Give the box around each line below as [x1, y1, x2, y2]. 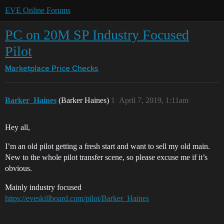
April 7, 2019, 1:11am [119, 96, 188, 104]
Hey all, [5, 123, 30, 131]
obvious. [5, 164, 32, 172]
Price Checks [51, 65, 98, 73]
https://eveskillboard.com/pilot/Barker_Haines [5, 194, 149, 202]
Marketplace [5, 65, 49, 73]
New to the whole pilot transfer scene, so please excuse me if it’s [5, 153, 207, 161]
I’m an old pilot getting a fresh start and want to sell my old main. [5, 142, 210, 150]
